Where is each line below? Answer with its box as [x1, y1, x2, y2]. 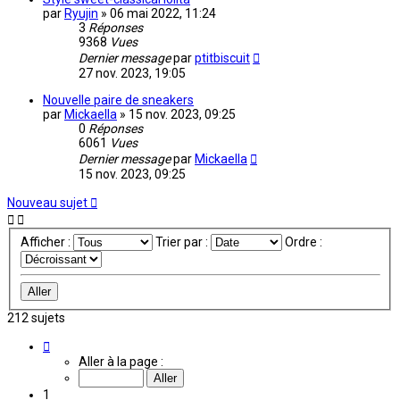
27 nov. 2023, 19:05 [79, 66, 186, 81]
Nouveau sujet [7, 196, 87, 211]
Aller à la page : [79, 354, 163, 369]
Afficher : [20, 235, 73, 250]
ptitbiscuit [195, 51, 250, 66]
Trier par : [154, 235, 211, 250]
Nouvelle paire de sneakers [43, 93, 194, 108]
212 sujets [7, 310, 65, 325]
